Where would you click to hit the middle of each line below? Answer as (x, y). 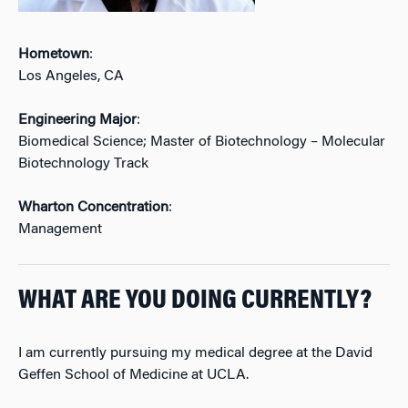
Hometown (54, 55)
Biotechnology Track (83, 164)
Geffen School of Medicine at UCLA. (133, 376)
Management (60, 229)
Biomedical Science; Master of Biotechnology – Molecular (202, 142)
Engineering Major (77, 120)
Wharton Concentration (93, 208)
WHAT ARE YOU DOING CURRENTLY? (195, 302)
